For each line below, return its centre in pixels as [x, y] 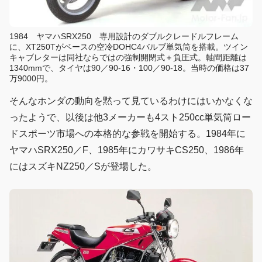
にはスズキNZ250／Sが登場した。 [83, 167]
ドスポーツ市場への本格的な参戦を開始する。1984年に [127, 134]
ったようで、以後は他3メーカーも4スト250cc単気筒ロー [130, 118]
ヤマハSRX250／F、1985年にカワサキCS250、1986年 [127, 150]
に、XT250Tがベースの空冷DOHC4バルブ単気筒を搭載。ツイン [129, 47]
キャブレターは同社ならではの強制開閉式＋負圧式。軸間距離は [128, 58]
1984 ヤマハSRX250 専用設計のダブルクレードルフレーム [124, 37]
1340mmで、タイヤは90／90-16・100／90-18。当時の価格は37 [129, 68]
